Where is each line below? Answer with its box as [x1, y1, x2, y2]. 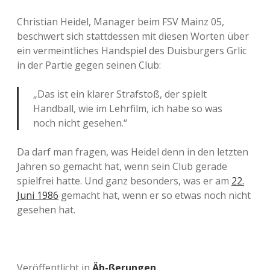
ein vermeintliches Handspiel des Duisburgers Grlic [17, 44, 246, 57]
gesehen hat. [17, 203, 75, 216]
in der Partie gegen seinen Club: [17, 58, 161, 72]
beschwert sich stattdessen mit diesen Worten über [17, 30, 249, 43]
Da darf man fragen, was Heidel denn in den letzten [17, 145, 248, 159]
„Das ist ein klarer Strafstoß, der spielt [33, 87, 207, 101]
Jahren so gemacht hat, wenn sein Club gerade [17, 160, 227, 173]
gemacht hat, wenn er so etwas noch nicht [58, 189, 251, 202]
